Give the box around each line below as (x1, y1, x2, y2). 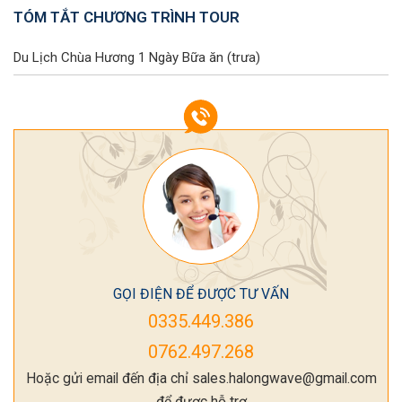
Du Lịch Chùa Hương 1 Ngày (13, 48, 182, 66)
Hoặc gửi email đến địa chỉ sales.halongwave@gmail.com (25, 369, 377, 387)
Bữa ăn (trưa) (182, 48, 260, 66)
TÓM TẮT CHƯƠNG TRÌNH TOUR (13, 7, 240, 26)
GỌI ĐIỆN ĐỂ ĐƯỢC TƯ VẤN (113, 284, 289, 302)
